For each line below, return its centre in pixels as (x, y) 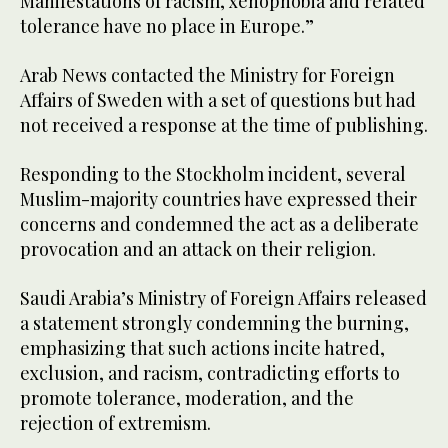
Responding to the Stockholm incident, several (213, 173)
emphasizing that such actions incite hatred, (202, 347)
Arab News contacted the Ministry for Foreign (207, 74)
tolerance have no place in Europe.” (167, 25)
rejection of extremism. (115, 422)
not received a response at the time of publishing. (224, 124)
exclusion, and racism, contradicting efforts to (210, 372)
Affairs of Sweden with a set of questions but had (218, 99)
